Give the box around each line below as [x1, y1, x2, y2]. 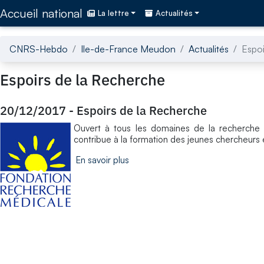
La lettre [98, 8, 129, 18]
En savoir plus [76, 154, 129, 166]
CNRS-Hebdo [9, 42, 68, 55]
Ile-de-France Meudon [81, 42, 176, 55]
